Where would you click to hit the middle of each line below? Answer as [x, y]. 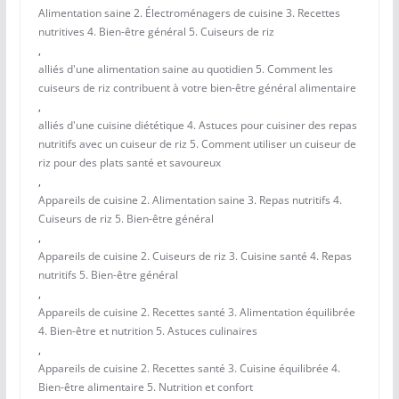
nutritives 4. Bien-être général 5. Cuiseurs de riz [156, 32]
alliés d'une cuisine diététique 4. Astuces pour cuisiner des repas [197, 126]
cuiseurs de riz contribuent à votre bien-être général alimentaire [197, 88]
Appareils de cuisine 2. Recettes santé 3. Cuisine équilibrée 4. [189, 369]
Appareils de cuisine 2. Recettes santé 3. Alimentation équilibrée [196, 313]
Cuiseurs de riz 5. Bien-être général [126, 219]
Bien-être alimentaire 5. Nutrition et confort [145, 387]
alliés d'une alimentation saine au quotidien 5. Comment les [185, 69]
